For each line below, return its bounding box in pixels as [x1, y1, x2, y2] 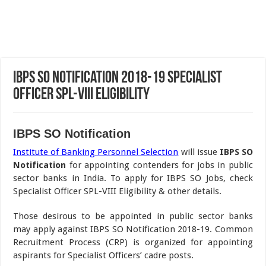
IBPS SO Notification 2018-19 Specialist [13, 70, 223, 87]
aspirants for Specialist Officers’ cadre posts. [13, 250, 194, 261]
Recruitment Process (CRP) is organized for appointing [13, 237, 253, 248]
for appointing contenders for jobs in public [66, 160, 253, 170]
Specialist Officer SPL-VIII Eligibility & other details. [13, 186, 222, 197]
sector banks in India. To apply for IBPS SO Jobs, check [13, 173, 253, 183]
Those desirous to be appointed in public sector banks [13, 211, 253, 221]
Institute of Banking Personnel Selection [13, 147, 179, 157]
